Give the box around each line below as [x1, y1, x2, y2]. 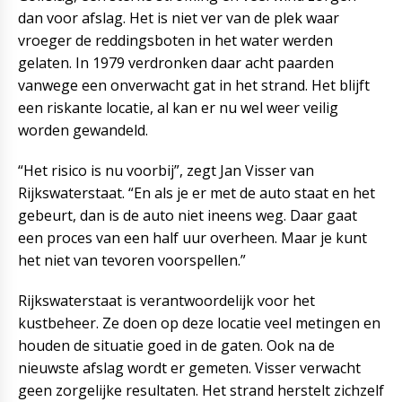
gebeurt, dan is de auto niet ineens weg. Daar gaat [18, 205, 357, 225]
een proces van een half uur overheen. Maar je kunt [18, 228, 367, 248]
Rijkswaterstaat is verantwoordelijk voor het [18, 291, 315, 310]
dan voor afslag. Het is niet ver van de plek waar [18, 8, 339, 28]
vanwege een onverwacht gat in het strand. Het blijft [18, 75, 370, 95]
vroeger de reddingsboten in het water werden [18, 31, 333, 50]
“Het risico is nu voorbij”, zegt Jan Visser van [18, 161, 314, 180]
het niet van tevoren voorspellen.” [18, 250, 246, 270]
